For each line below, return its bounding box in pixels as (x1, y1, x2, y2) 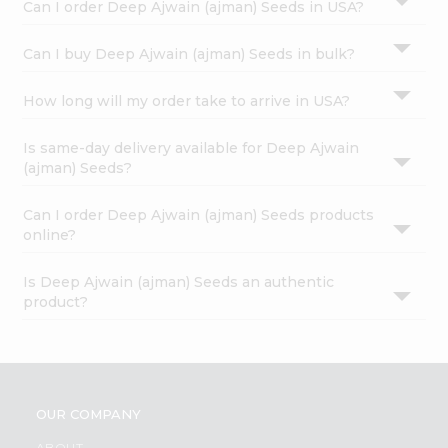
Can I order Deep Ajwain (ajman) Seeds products (23, 205, 375, 224)
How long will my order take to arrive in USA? (23, 91, 351, 110)
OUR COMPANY (35, 405, 141, 422)
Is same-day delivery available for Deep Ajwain (23, 138, 360, 157)
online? (23, 225, 77, 244)
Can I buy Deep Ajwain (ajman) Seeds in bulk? (23, 44, 356, 63)
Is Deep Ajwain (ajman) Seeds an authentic (23, 272, 335, 291)
